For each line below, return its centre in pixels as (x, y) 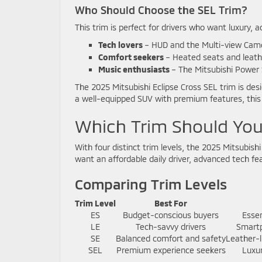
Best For (171, 203)
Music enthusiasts (134, 69)
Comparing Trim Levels (151, 184)
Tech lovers (120, 44)
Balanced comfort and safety (171, 238)
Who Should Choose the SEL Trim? (161, 10)
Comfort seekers (131, 57)
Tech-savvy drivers (171, 226)
